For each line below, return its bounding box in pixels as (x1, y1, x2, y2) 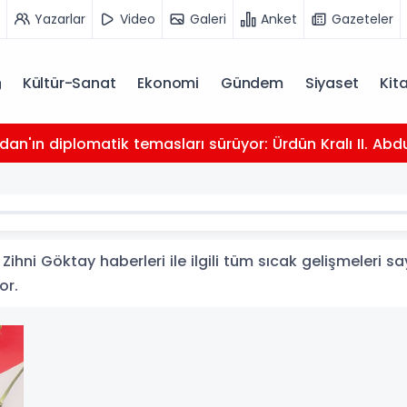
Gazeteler (332, 9, 393, 28)
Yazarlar (35, 9, 85, 28)
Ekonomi (137, 73, 199, 94)
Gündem (220, 73, 283, 94)
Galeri (190, 9, 226, 28)
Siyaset (304, 73, 359, 94)
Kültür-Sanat (22, 73, 116, 94)
